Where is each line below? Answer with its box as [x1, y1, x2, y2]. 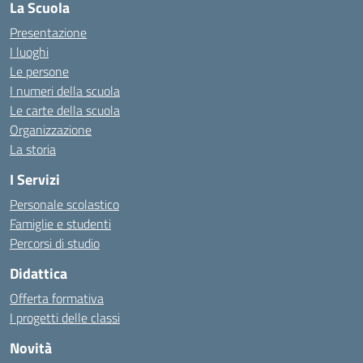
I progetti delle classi [10, 308, 120, 327]
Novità [10, 337, 52, 359]
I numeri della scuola [10, 81, 120, 100]
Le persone [10, 62, 69, 81]
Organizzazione [10, 120, 92, 139]
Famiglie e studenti [10, 214, 111, 233]
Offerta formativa [10, 288, 104, 308]
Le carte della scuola [10, 100, 120, 120]
